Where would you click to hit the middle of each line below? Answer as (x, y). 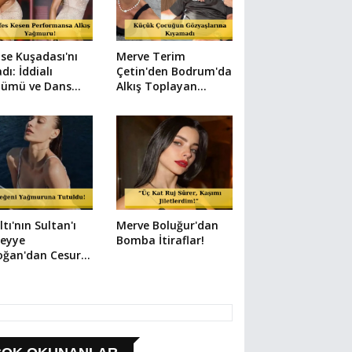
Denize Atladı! (154, 115)
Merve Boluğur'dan (167, 225)
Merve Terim (150, 56)
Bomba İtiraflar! (160, 240)
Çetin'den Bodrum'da (174, 71)
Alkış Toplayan (156, 86)
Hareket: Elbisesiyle (169, 101)
